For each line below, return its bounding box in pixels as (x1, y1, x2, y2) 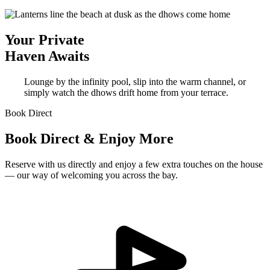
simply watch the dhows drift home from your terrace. (24, 87, 228, 98)
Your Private (5, 32, 84, 48)
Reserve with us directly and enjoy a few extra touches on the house (5, 159, 263, 169)
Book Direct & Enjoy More (5, 130, 174, 146)
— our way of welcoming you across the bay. (5, 169, 178, 180)
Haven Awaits (5, 48, 89, 64)
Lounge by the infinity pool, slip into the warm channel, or (24, 77, 246, 87)
